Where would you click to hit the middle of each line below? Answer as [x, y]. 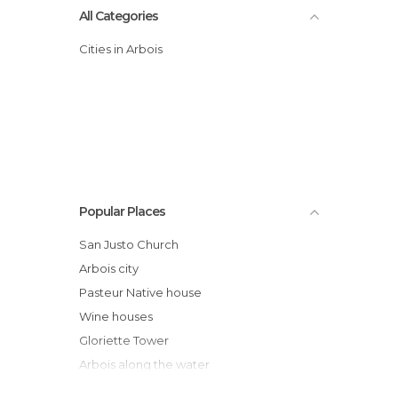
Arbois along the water [148, 364]
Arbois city [113, 268]
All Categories [119, 16]
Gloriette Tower [128, 340]
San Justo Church [133, 244]
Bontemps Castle [134, 388]
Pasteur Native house [144, 292]
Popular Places [122, 211]
